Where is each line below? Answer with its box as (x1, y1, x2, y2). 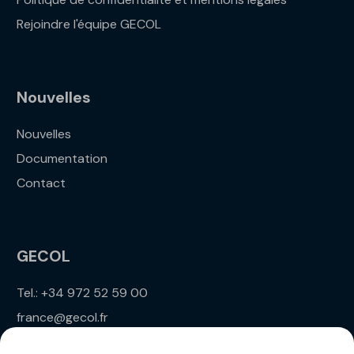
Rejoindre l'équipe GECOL (17, 16, 162, 32)
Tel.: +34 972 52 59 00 (17, 284, 149, 301)
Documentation (17, 150, 108, 167)
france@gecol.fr (17, 309, 109, 326)
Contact (17, 175, 66, 191)
